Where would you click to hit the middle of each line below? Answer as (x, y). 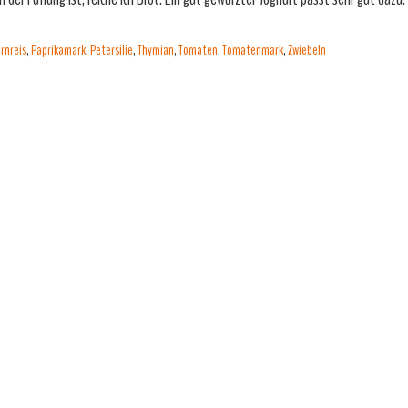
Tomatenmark (253, 50)
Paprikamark (58, 50)
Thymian (156, 50)
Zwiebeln (307, 50)
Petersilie (112, 50)
